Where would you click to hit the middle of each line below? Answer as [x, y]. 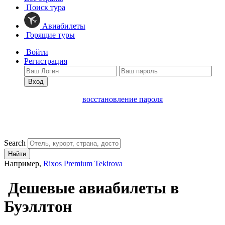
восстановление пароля [123, 99]
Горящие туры [49, 35]
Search [15, 143]
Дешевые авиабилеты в [91, 188]
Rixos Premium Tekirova [83, 163]
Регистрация [46, 61]
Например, [24, 163]
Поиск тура [45, 7]
